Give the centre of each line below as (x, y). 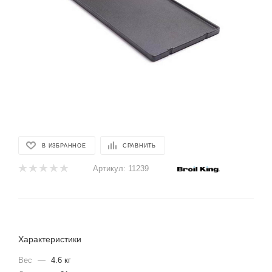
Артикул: (109, 168)
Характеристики (50, 239)
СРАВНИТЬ (139, 145)
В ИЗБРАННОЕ (64, 145)
